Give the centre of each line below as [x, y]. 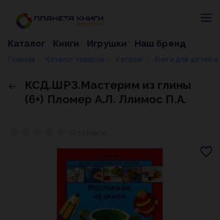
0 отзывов [88, 133]
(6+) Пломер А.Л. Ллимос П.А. [106, 99]
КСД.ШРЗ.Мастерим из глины [108, 85]
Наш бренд [160, 43]
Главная [21, 59]
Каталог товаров [75, 59]
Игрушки [107, 43]
